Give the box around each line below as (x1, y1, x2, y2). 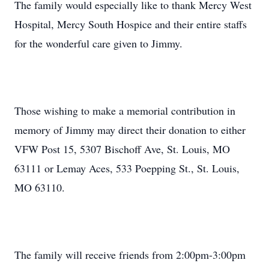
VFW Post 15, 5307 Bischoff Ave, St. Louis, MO (14, 142, 230, 156)
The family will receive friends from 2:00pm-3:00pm (14, 247, 246, 262)
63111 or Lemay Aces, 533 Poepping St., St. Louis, (14, 161, 240, 175)
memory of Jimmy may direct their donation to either (14, 122, 246, 137)
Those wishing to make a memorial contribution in (14, 103, 235, 118)
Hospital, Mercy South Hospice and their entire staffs (14, 17, 247, 31)
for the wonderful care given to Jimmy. (14, 36, 183, 50)
